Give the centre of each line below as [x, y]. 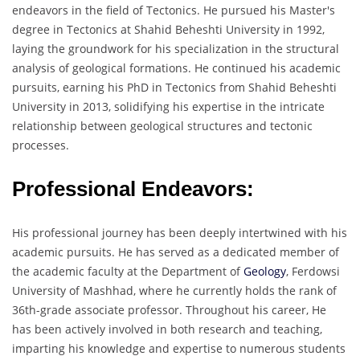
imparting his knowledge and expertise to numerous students [179, 348]
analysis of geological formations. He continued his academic [176, 67]
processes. [41, 145]
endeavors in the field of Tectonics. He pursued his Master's [174, 10]
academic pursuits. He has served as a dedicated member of [176, 252]
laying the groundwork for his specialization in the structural [176, 48]
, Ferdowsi [313, 271]
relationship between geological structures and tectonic [162, 125]
